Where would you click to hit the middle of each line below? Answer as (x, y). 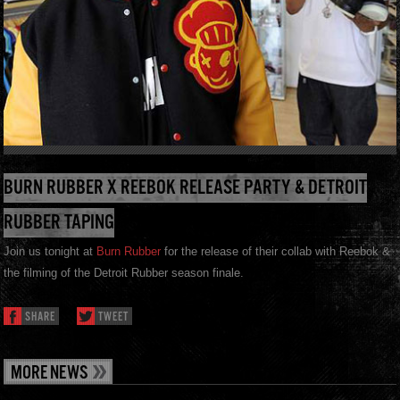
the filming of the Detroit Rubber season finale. (124, 272)
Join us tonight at (50, 251)
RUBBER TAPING (59, 222)
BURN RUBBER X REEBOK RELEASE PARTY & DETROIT (185, 187)
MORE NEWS (49, 373)
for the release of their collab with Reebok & (275, 251)
